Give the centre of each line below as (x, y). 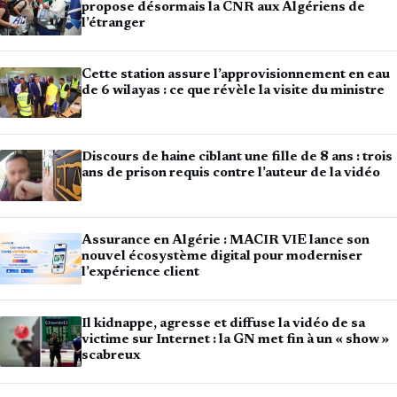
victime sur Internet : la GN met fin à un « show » (235, 339)
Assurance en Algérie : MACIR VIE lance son (226, 241)
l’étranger (113, 24)
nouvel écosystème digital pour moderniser (222, 257)
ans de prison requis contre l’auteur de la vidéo (231, 174)
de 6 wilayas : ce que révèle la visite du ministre (233, 90)
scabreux (111, 355)
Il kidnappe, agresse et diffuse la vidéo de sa (223, 323)
